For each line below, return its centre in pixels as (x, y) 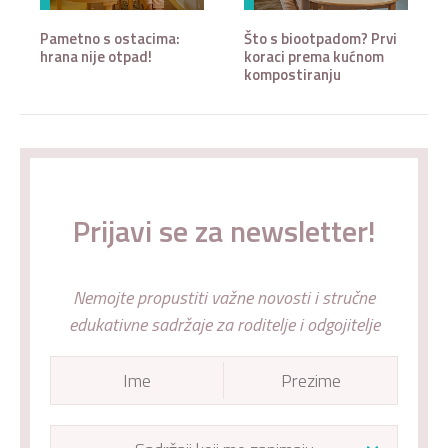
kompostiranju (292, 74)
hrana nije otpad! (96, 56)
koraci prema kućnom (314, 56)
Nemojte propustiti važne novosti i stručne (224, 297)
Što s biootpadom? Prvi (320, 38)
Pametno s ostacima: (110, 38)
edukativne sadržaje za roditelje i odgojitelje (224, 324)
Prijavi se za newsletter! (224, 230)
